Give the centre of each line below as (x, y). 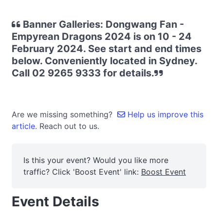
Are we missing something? (64, 114)
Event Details (55, 201)
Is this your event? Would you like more (96, 160)
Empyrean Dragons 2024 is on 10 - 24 (102, 36)
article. (26, 126)
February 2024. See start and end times (107, 49)
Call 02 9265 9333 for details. (83, 73)
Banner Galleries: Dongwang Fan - (102, 24)
